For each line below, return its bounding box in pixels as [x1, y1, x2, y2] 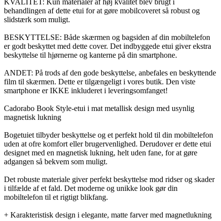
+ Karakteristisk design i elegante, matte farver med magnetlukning [4, 210, 212, 219]
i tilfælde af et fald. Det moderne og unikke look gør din [4, 184, 178, 192]
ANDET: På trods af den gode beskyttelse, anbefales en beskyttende [4, 68, 216, 77]
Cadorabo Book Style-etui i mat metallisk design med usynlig [4, 104, 194, 112]
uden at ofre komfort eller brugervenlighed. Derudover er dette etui [4, 139, 211, 148]
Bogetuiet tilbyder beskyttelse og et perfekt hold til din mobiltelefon [4, 130, 213, 139]
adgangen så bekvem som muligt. [4, 157, 108, 166]
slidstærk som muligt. [4, 15, 70, 24]
